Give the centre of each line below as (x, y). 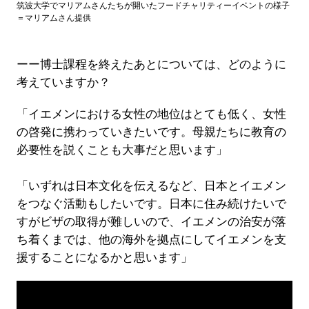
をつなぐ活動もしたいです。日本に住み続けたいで (151, 203)
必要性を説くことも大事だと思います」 (122, 150)
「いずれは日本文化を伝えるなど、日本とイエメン (151, 186)
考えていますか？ (63, 82)
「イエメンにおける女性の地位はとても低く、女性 (151, 114)
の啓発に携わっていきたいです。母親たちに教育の (151, 132)
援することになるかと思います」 (104, 257)
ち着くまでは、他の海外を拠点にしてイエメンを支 (151, 239)
